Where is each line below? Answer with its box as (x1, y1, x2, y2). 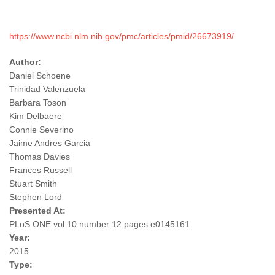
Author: (9, 57, 44, 68)
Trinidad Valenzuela (9, 84, 85, 95)
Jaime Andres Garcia (9, 138, 90, 149)
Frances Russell (9, 165, 72, 176)
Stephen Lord (9, 192, 62, 203)
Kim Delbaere (9, 111, 62, 122)
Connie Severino (9, 125, 74, 135)
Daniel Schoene (9, 71, 71, 81)
